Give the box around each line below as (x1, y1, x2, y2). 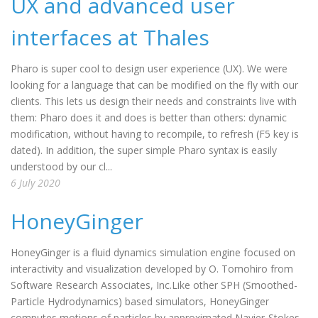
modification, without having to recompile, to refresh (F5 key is (11, 127, 299, 141)
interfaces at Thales (11, 23, 209, 52)
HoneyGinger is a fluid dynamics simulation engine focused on (11, 246, 295, 259)
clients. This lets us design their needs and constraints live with (11, 94, 297, 108)
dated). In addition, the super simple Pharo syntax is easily (11, 143, 277, 157)
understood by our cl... (11, 160, 112, 173)
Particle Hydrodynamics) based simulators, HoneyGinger (11, 295, 269, 308)
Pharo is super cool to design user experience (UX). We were (11, 62, 287, 75)
